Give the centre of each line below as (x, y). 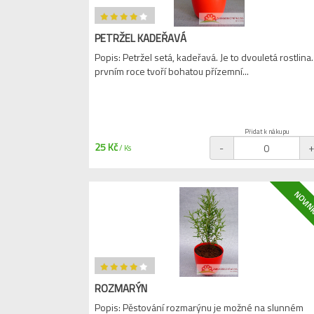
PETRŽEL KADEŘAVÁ (141, 38)
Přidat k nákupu (267, 131)
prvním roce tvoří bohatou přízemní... (172, 71)
